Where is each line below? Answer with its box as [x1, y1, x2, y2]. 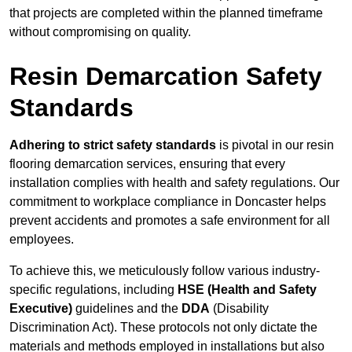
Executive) [9, 302, 72, 316]
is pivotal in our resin [216, 138, 334, 152]
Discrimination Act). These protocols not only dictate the [9, 321, 317, 335]
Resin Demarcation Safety [9, 62, 322, 91]
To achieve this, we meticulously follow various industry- [9, 264, 320, 278]
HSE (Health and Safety [178, 283, 317, 297]
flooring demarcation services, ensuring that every [9, 157, 285, 171]
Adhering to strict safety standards [9, 138, 216, 152]
